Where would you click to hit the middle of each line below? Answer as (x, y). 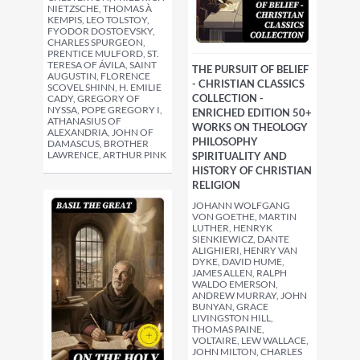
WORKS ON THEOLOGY (250, 127)
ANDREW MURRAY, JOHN (250, 296)
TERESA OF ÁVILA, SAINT (102, 65)
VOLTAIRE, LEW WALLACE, (250, 341)
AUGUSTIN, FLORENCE (99, 76)
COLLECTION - (228, 98)
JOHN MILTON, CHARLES (247, 352)
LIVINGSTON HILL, (233, 318)
